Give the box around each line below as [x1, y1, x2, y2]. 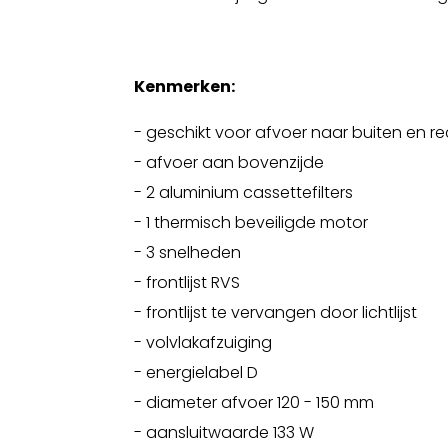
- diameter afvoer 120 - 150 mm [134, 390, 375, 414]
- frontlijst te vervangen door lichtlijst [134, 300, 418, 324]
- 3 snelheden [134, 240, 242, 264]
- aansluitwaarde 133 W [134, 420, 315, 444]
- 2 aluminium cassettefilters [134, 180, 354, 204]
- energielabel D [134, 360, 259, 384]
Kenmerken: [134, 74, 236, 98]
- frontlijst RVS [134, 270, 241, 294]
